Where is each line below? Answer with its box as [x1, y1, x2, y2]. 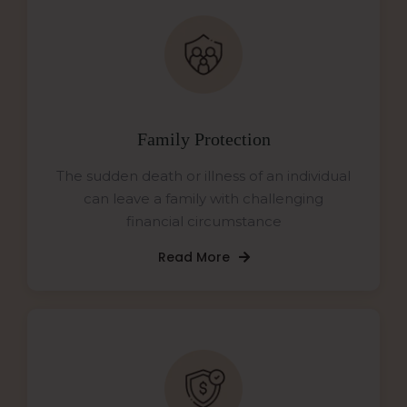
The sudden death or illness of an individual [56, 167, 351, 185]
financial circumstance [125, 213, 282, 231]
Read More [157, 248, 230, 267]
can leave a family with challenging [84, 190, 323, 208]
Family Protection [136, 129, 271, 150]
